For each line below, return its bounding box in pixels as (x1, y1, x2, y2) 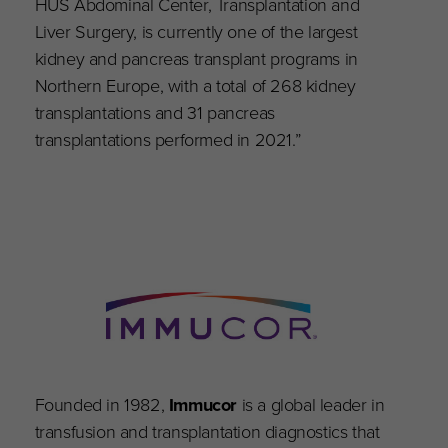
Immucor (168, 390, 238, 418)
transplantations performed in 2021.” (34, 125, 302, 153)
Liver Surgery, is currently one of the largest (34, 17, 358, 45)
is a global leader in (237, 390, 385, 418)
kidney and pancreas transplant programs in (34, 44, 358, 72)
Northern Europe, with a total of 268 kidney (34, 71, 356, 99)
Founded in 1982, (34, 390, 169, 418)
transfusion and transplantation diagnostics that (34, 417, 380, 445)
